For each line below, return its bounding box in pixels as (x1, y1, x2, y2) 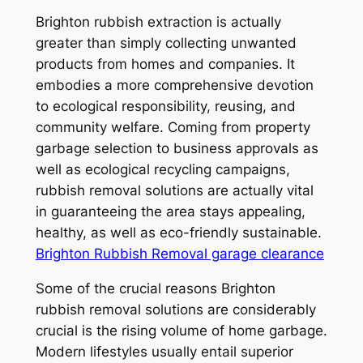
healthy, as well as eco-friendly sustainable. (35, 224, 322, 241)
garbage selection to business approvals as (35, 139, 318, 156)
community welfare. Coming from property (35, 118, 310, 135)
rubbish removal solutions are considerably (35, 301, 316, 318)
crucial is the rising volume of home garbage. (35, 322, 327, 339)
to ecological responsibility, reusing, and (35, 97, 296, 114)
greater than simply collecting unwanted (35, 34, 297, 51)
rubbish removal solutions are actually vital (35, 181, 314, 199)
